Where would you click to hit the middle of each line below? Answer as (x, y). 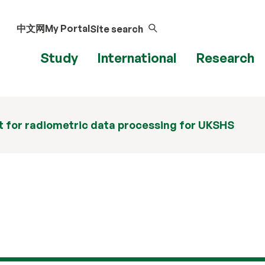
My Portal (67, 28)
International (137, 58)
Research (225, 58)
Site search (116, 29)
